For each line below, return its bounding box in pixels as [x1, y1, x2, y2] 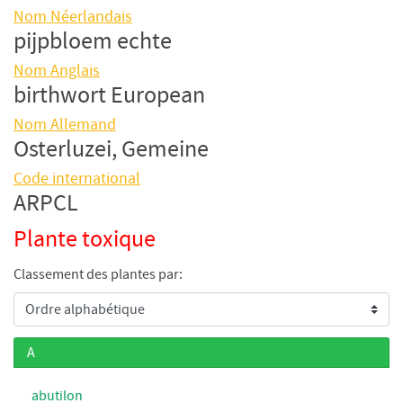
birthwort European [13, 79, 205, 110]
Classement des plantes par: [13, 264, 183, 283]
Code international [13, 167, 140, 189]
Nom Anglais [13, 59, 100, 81]
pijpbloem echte [13, 25, 172, 56]
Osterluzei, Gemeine [13, 133, 209, 164]
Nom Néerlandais [13, 5, 132, 27]
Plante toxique [13, 223, 156, 254]
